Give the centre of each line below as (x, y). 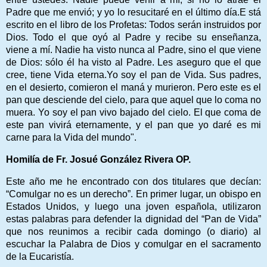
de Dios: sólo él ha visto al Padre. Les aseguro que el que (133, 62)
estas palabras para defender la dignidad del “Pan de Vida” (133, 219)
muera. (22, 112)
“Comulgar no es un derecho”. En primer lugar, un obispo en (133, 194)
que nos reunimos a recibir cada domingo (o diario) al (133, 231)
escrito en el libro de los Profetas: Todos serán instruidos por (133, 24)
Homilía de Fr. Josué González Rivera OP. (98, 159)
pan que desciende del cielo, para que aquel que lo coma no (133, 100)
